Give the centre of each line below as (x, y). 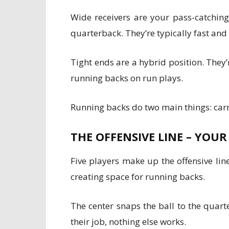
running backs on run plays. (127, 78)
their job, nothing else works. (128, 222)
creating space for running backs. (138, 177)
